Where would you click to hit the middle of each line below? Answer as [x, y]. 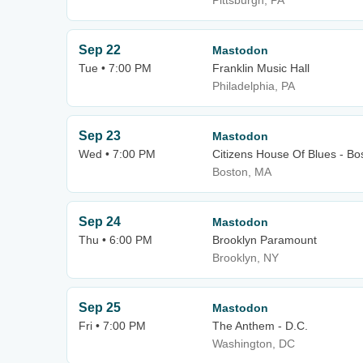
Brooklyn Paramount [265, 240]
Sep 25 [100, 307]
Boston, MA [242, 172]
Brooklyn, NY [246, 258]
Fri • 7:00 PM [112, 326]
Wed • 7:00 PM [117, 154]
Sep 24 [100, 222]
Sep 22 [100, 50]
